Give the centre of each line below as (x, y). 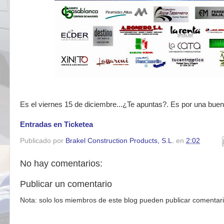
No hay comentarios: (61, 163)
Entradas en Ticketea (56, 124)
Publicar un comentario (66, 184)
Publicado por (43, 140)
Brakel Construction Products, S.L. (120, 140)
